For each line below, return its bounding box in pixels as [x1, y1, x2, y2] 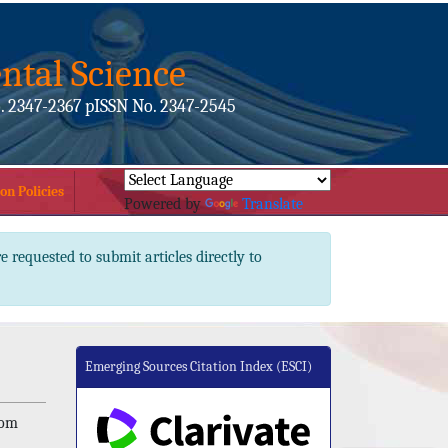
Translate [242, 194, 303, 213]
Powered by [124, 194, 205, 213]
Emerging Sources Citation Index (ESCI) [85, 357, 312, 375]
